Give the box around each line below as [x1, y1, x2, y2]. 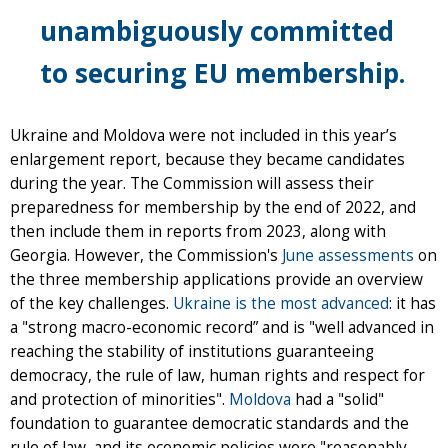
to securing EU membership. [40, 55, 406, 92]
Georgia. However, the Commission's [10, 245, 282, 267]
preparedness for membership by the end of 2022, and [10, 197, 416, 219]
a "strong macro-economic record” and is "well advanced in [10, 317, 434, 339]
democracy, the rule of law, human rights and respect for [10, 365, 425, 387]
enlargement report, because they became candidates [10, 149, 405, 171]
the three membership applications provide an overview [10, 269, 423, 291]
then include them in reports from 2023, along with [10, 221, 386, 243]
